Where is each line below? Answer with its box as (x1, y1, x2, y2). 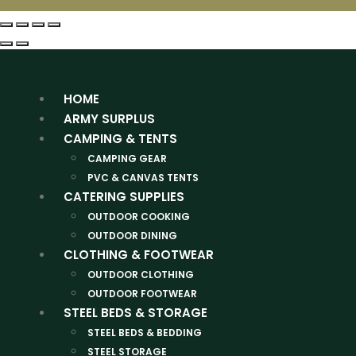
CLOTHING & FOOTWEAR (64, 246, 214, 264)
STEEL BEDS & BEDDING (87, 326, 202, 340)
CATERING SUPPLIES (64, 188, 184, 206)
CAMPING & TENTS (64, 130, 177, 148)
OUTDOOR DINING (87, 229, 177, 243)
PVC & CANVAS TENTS (87, 171, 199, 185)
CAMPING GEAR (87, 152, 167, 166)
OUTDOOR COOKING (87, 210, 190, 224)
